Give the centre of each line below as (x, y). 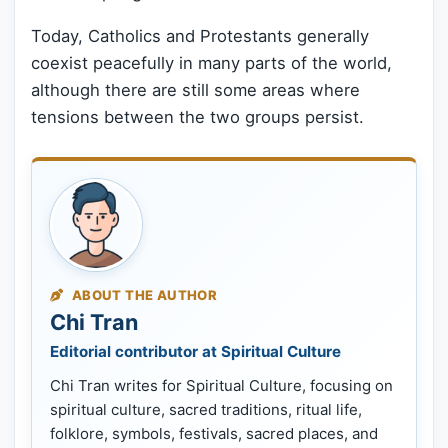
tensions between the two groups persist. (197, 116)
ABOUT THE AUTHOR (143, 294)
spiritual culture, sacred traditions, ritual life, (206, 409)
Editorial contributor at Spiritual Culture (195, 351)
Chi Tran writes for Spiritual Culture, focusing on (221, 385)
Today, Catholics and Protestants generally (200, 35)
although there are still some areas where (195, 89)
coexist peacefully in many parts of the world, (211, 62)
